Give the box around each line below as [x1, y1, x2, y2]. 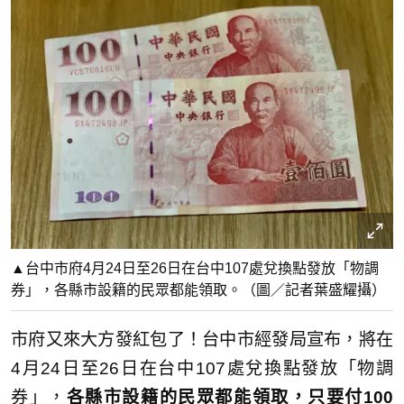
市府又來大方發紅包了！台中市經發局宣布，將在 [11, 330, 393, 349]
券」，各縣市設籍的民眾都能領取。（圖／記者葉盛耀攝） [11, 282, 386, 298]
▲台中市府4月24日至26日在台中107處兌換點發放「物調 [11, 261, 379, 276]
